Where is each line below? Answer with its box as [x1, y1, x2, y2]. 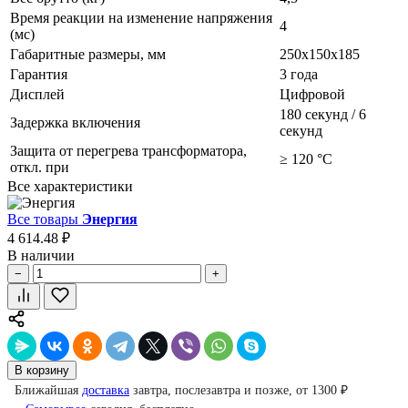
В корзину [15, 362, 69, 377]
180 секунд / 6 [280, 106, 366, 122]
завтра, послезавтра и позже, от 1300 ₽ [129, 382, 348, 397]
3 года [280, 66, 318, 82]
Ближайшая [15, 382, 82, 397]
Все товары [7, 210, 82, 227]
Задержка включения [10, 114, 140, 130]
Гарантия [10, 66, 67, 82]
